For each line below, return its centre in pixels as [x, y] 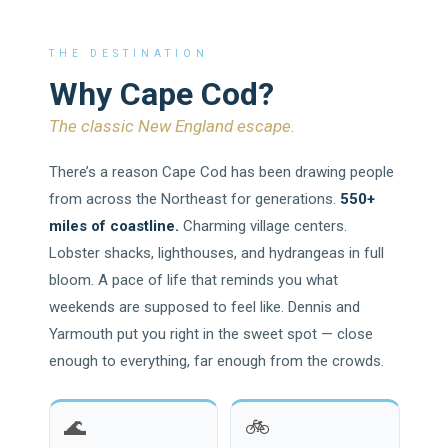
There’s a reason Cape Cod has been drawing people [221, 171]
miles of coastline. [113, 225]
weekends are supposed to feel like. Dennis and [204, 306]
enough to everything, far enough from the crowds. [216, 360]
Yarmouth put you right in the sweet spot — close [210, 333]
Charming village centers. [262, 225]
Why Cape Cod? [161, 93]
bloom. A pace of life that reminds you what [193, 279]
